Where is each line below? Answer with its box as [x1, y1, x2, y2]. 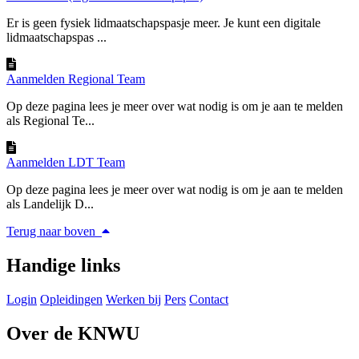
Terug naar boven [6, 224, 99, 239]
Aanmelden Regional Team [6, 72, 145, 87]
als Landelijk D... [6, 197, 94, 212]
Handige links [6, 255, 120, 276]
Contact [189, 292, 228, 307]
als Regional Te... [6, 114, 95, 128]
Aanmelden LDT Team [6, 155, 125, 170]
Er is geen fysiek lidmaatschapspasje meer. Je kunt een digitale [6, 16, 321, 30]
